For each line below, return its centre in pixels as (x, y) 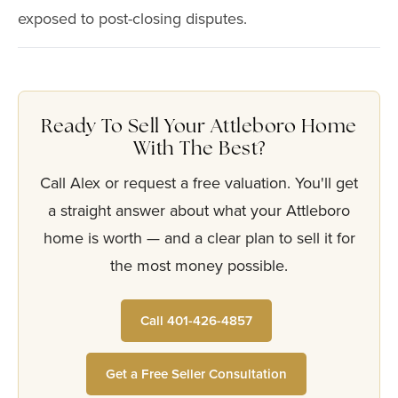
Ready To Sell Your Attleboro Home (199, 127)
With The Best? (199, 150)
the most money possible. (199, 266)
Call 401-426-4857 (196, 321)
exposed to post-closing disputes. (132, 19)
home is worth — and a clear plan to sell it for (199, 238)
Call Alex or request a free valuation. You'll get (199, 183)
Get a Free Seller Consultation (196, 374)
